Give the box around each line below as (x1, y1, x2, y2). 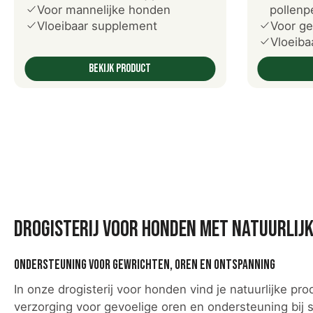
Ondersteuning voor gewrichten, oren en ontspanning (14, 257, 275, 274)
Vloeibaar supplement (37, 18, 157, 33)
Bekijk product (89, 61, 152, 75)
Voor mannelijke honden (37, 2, 170, 17)
